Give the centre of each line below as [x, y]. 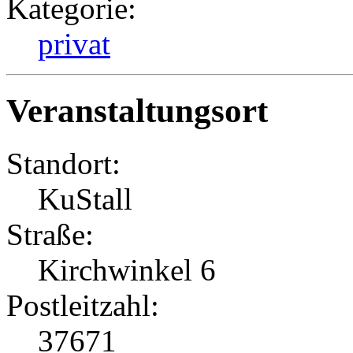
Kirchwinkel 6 [127, 269]
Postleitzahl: [83, 305]
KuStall [85, 199]
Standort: [63, 163]
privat [74, 43]
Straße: [50, 234]
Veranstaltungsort [137, 110]
